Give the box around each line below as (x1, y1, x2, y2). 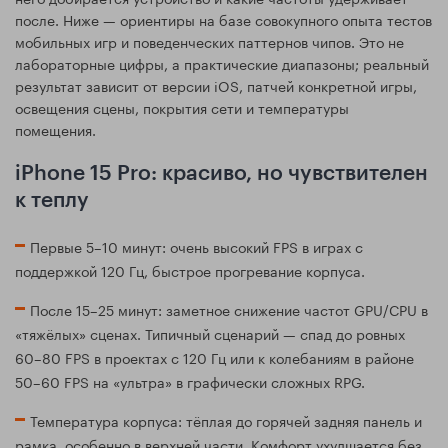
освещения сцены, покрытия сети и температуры (15, 96, 349, 119)
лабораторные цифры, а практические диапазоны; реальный (15, 52, 429, 75)
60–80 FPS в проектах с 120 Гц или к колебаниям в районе (15, 346, 414, 369)
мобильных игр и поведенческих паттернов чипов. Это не (15, 30, 404, 53)
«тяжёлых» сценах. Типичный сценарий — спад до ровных (15, 322, 405, 345)
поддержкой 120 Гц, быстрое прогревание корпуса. (15, 259, 365, 282)
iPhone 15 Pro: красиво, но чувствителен (15, 163, 428, 185)
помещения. (15, 118, 96, 141)
